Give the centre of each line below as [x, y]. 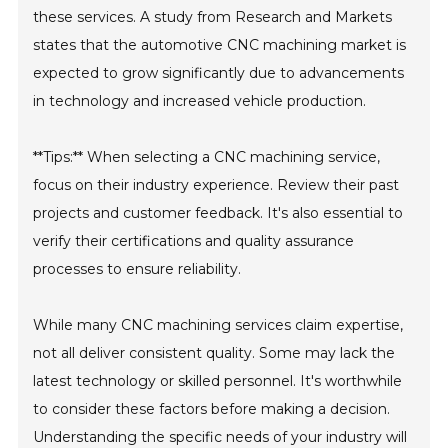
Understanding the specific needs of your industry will [220, 436]
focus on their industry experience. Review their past [216, 184]
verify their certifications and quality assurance [194, 240]
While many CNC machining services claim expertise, [218, 324]
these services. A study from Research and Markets [213, 16]
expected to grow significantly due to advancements [219, 72]
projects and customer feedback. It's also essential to [218, 212]
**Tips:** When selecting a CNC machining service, [207, 156]
